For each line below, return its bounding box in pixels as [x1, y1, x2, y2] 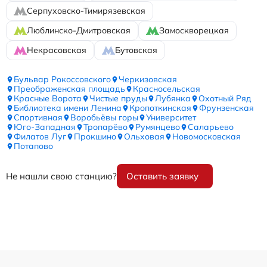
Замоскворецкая [159, 25, 229, 36]
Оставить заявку [126, 170, 198, 182]
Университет [146, 112, 196, 123]
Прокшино [74, 131, 116, 142]
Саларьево [188, 122, 234, 133]
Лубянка [155, 93, 191, 104]
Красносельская [133, 83, 200, 95]
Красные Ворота [14, 93, 82, 104]
